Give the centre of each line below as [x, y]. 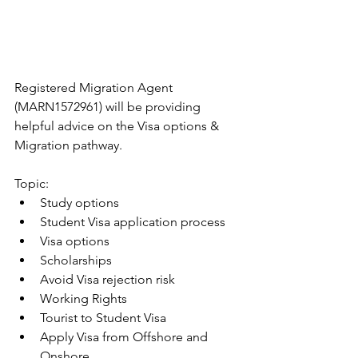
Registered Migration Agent [95, 87]
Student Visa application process [134, 221]
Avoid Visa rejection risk [107, 279]
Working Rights [84, 298]
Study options [80, 202]
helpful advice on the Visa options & [118, 125]
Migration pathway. [68, 145]
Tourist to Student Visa [103, 317]
